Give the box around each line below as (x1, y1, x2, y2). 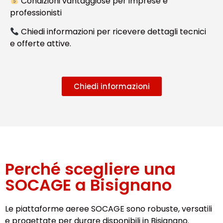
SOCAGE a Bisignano (5, 174, 172, 197)
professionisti (10, 6, 62, 18)
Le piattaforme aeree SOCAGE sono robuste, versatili (5, 203, 212, 215)
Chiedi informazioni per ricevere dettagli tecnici (19, 25, 207, 37)
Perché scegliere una (5, 158, 176, 181)
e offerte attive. (10, 37, 71, 49)
